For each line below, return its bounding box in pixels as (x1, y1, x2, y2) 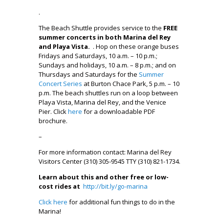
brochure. (39, 116, 67, 125)
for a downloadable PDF (84, 107, 155, 116)
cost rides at (39, 181, 80, 191)
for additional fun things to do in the (69, 197, 175, 206)
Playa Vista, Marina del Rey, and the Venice (39, 97, 166, 107)
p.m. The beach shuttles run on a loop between (39, 88, 178, 97)
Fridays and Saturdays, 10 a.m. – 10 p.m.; (39, 51, 157, 60)
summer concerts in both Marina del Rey (39, 32, 171, 42)
